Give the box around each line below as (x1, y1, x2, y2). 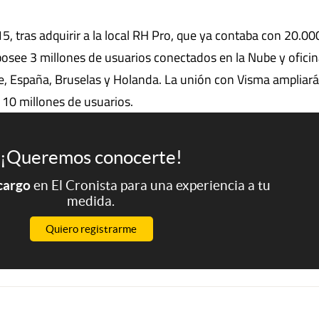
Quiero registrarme (46, 223, 137, 236)
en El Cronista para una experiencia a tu (33, 177, 271, 194)
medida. (67, 193, 115, 209)
